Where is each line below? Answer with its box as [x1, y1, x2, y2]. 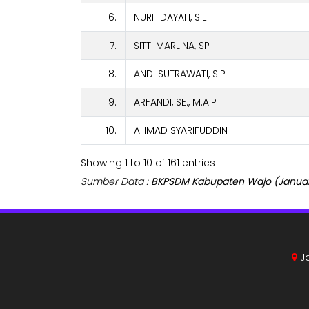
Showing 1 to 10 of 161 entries [81, 156, 215, 170]
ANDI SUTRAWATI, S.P [134, 67, 226, 81]
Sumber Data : [81, 175, 151, 189]
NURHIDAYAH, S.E [134, 10, 207, 25]
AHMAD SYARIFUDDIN [134, 123, 228, 138]
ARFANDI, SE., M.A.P [134, 95, 217, 110]
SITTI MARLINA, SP [134, 39, 210, 53]
